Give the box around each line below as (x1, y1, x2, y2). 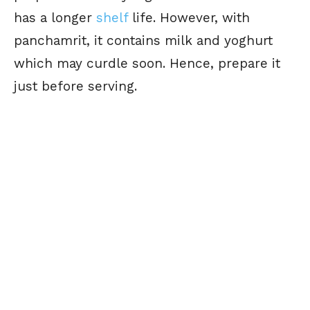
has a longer (14, 9, 96, 26)
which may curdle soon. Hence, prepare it (14, 55, 280, 71)
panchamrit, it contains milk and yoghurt (14, 32, 273, 48)
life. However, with (128, 9, 250, 26)
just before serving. (14, 77, 137, 94)
